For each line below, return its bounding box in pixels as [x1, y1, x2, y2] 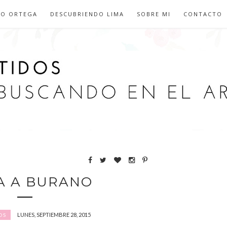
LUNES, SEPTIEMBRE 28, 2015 [17, 211, 91, 218]
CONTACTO [183, 10, 222, 18]
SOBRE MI [137, 10, 171, 18]
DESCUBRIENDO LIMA [50, 10, 124, 18]
